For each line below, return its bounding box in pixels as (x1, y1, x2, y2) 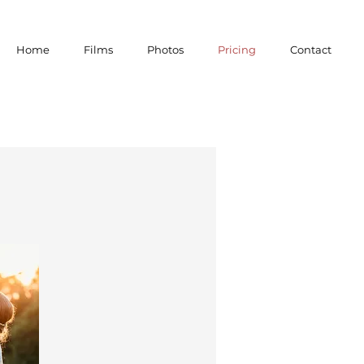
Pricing (218, 43, 256, 56)
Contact (289, 43, 331, 56)
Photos (147, 43, 184, 56)
